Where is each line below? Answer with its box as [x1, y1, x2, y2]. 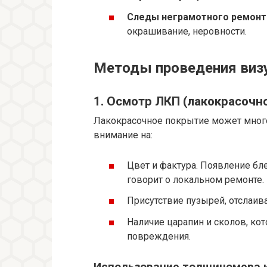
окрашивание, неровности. [127, 26, 247, 38]
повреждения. [127, 230, 191, 242]
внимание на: [94, 129, 153, 141]
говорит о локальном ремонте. [127, 174, 264, 186]
